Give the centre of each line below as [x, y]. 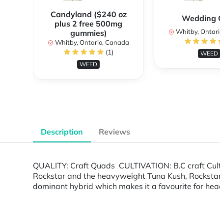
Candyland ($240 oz [88, 14]
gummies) [88, 33]
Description [62, 132]
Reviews [114, 132]
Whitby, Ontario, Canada [91, 42]
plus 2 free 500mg [88, 24]
